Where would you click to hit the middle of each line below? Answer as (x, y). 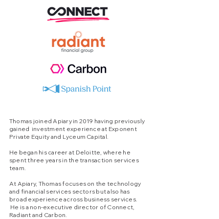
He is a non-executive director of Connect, (72, 207)
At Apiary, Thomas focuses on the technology (75, 184)
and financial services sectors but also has (70, 191)
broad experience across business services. (74, 199)
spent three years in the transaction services (74, 160)
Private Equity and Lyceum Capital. (59, 137)
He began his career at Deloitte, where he (70, 152)
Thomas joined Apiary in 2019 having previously (77, 121)
